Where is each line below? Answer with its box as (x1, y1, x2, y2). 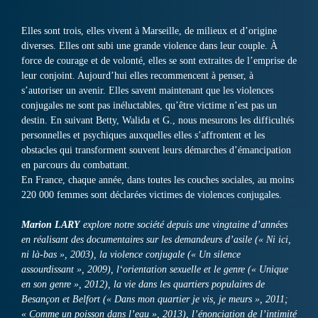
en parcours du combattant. (21, 160, 130, 171)
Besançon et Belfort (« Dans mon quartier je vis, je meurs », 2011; (21, 294, 288, 305)
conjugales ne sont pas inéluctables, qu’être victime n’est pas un (21, 100, 277, 111)
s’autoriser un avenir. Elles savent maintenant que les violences (21, 85, 273, 97)
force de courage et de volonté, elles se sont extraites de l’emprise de (21, 55, 297, 67)
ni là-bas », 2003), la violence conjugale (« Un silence (21, 249, 241, 261)
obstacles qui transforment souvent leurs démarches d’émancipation (21, 145, 291, 156)
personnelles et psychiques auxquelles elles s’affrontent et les (21, 130, 265, 141)
